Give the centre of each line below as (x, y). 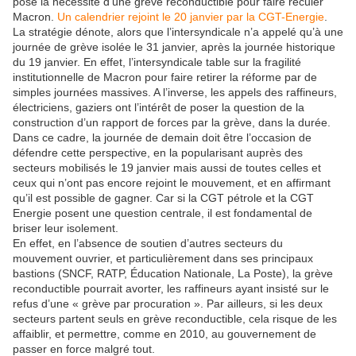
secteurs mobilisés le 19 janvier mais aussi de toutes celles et (167, 167)
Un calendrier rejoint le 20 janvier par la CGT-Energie (191, 16)
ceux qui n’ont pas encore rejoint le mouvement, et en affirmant (172, 182)
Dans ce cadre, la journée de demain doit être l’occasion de (162, 137)
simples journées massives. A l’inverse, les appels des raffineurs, (175, 92)
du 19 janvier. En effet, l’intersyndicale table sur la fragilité (157, 62)
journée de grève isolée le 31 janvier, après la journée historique (174, 46)
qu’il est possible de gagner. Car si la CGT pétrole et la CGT (163, 197)
